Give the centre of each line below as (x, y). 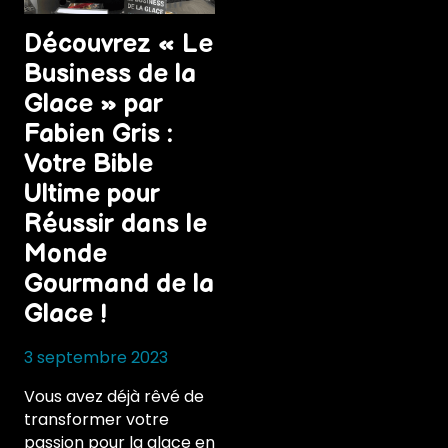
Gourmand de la (119, 285)
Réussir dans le (115, 225)
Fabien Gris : (98, 135)
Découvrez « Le (118, 45)
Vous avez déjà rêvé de (114, 397)
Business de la (110, 75)
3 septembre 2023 (96, 358)
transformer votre (96, 420)
